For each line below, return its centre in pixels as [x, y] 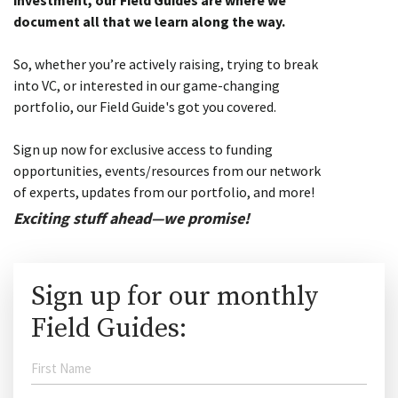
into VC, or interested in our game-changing [147, 86]
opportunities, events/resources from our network [167, 171]
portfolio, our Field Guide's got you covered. [145, 107]
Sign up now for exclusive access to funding [143, 150]
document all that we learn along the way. [149, 22]
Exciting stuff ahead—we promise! [131, 219]
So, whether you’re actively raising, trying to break [166, 64]
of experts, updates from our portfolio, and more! [164, 192]
